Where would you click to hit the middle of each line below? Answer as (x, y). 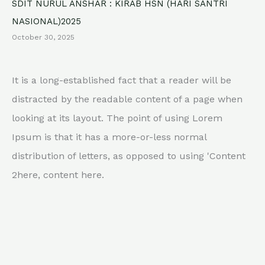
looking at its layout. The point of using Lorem (117, 118)
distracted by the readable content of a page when (127, 99)
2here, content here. (58, 174)
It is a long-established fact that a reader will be (122, 80)
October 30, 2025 (43, 37)
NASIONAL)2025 (46, 21)
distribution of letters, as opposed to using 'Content (129, 156)
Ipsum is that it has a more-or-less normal (109, 137)
